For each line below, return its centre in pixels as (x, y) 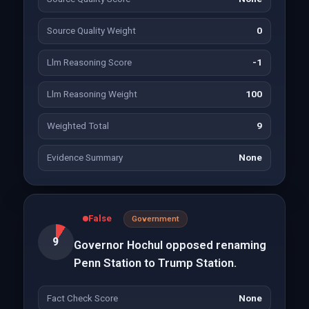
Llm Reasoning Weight (92, 94)
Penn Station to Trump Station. (155, 263)
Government (155, 219)
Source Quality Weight (91, 31)
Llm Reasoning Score (89, 62)
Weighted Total (78, 126)
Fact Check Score (82, 298)
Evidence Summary (84, 158)
